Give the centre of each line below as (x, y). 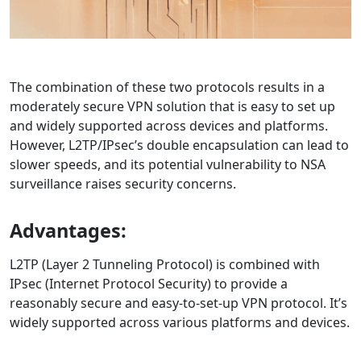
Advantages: (68, 230)
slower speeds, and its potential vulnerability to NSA (168, 164)
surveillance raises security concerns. (123, 183)
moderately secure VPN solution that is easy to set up (172, 106)
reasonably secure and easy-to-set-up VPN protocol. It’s (178, 303)
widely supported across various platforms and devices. (180, 322)
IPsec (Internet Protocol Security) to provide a (149, 283)
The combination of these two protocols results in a (167, 87)
